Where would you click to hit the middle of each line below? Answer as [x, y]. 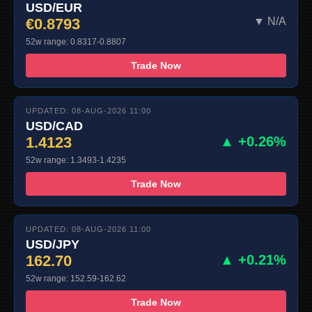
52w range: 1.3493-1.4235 [76, 161]
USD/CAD [54, 126]
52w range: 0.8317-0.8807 [76, 42]
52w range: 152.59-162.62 [76, 279]
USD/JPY [53, 245]
